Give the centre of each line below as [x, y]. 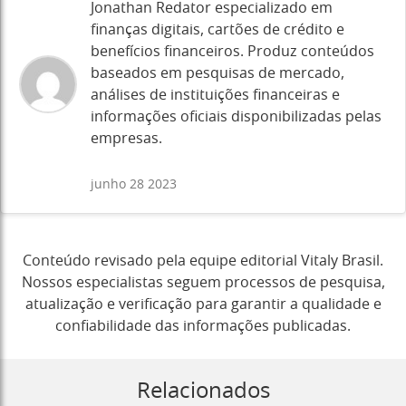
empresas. [126, 139]
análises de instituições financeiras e [215, 96]
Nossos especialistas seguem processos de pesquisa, [203, 283]
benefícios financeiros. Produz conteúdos [232, 52]
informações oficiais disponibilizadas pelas [236, 117]
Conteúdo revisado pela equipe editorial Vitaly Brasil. [203, 261]
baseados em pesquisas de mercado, [217, 74]
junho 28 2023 [134, 185]
